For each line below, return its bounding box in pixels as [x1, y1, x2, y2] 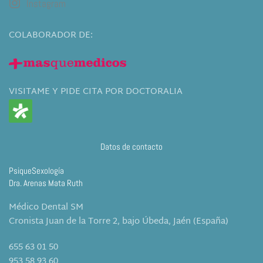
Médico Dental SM [9, 200, 83, 215]
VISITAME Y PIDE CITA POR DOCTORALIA [9, 84, 183, 100]
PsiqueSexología [9, 165, 64, 176]
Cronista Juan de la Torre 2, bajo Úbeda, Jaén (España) [9, 214, 228, 230]
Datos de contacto [100, 141, 163, 152]
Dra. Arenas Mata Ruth [9, 177, 83, 188]
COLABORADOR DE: [9, 28, 93, 43]
